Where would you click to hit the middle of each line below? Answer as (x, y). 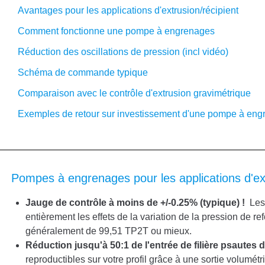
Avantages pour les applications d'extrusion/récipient (124, 10)
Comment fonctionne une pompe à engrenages (116, 31)
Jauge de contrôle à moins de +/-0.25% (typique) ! (138, 203)
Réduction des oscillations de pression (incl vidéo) (119, 52)
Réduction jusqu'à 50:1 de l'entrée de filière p (126, 245)
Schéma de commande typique (79, 72)
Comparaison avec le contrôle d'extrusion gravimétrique (130, 93)
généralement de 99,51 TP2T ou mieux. (109, 231)
